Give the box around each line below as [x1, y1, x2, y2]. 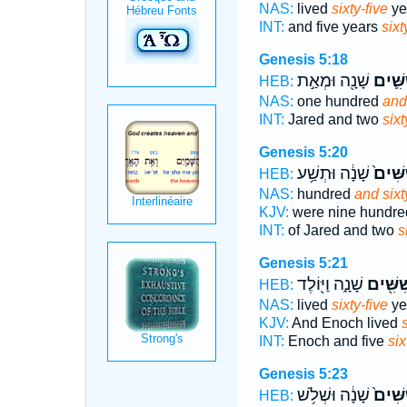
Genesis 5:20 [258, 144, 348, 160]
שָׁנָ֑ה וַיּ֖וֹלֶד [296, 274, 363, 294]
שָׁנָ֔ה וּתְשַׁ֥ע [296, 164, 370, 184]
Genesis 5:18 [258, 52, 348, 67]
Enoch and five [283, 333, 388, 349]
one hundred [293, 94, 382, 109]
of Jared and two [283, 223, 398, 238]
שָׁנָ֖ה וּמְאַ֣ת [296, 71, 370, 91]
